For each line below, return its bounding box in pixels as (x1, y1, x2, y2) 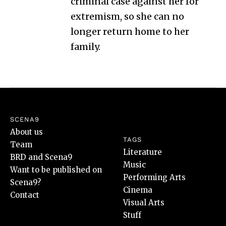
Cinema (123, 185, 152, 195)
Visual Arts (123, 197, 164, 207)
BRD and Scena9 (10, 152, 73, 162)
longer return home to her (71, 25, 189, 37)
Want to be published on (10, 164, 102, 175)
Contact (10, 190, 39, 200)
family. (71, 40, 100, 52)
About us (10, 127, 43, 137)
